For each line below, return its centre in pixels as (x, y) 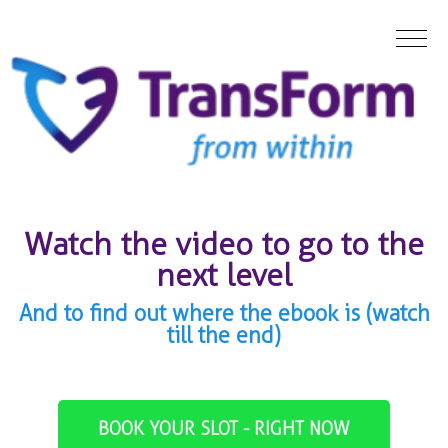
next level (224, 275)
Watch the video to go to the (224, 244)
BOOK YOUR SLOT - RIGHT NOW (223, 428)
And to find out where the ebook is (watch (224, 313)
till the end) (224, 335)
